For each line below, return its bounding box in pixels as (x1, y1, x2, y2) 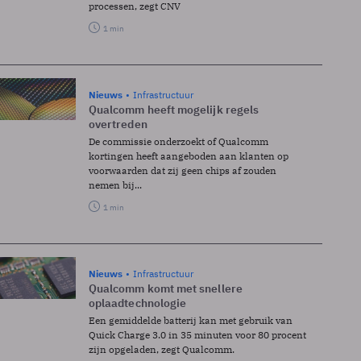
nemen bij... (89, 178, 142, 191)
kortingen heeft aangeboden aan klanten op (89, 149, 288, 162)
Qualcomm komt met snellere (89, 280, 243, 296)
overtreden (89, 116, 147, 131)
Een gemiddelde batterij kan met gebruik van (89, 313, 293, 326)
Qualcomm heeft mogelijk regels (89, 102, 259, 117)
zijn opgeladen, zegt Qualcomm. (89, 342, 234, 355)
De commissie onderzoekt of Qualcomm (89, 135, 268, 147)
